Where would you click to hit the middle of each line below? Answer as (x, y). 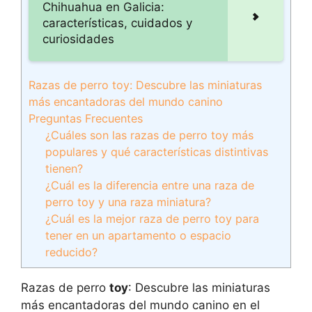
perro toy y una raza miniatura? (128, 202)
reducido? (72, 252)
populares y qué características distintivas (157, 152)
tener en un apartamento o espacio (139, 235)
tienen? (64, 169)
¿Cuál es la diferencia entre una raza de (150, 185)
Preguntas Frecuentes (86, 118)
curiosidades (78, 39)
